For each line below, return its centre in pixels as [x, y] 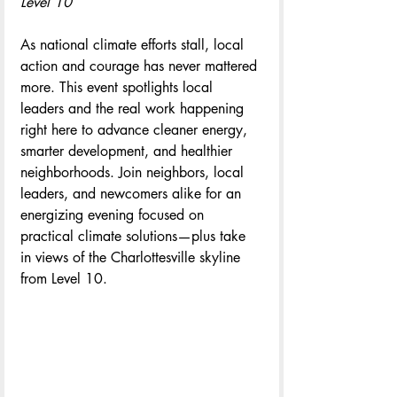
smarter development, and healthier [128, 151]
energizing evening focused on [114, 214]
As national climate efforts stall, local [134, 44]
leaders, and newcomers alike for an [133, 193]
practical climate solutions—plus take [135, 236]
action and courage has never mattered [141, 66]
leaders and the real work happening [134, 108]
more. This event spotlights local [119, 87]
